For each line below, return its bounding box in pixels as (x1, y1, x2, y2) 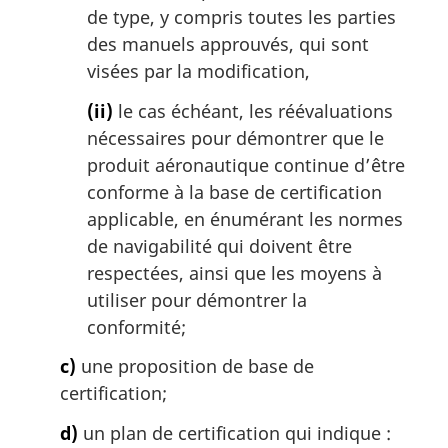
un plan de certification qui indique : (78, 420, 391, 445)
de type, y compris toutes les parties (87, 5, 396, 30)
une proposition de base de (76, 354, 314, 379)
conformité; (87, 314, 186, 339)
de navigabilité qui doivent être (87, 233, 352, 258)
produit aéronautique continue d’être (87, 152, 405, 177)
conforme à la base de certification (87, 179, 382, 204)
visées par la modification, (87, 59, 310, 84)
